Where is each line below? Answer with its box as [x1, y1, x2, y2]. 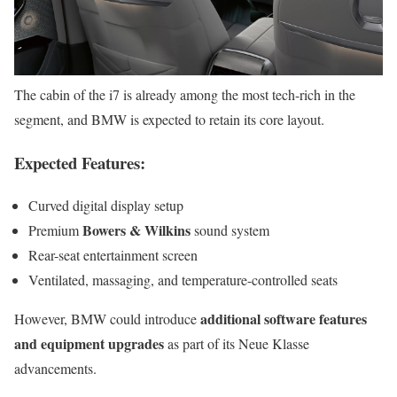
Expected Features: [14, 150, 145, 175]
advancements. [14, 359, 97, 378]
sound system [191, 221, 269, 240]
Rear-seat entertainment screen [28, 245, 198, 265]
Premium [28, 221, 82, 240]
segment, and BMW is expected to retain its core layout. [14, 109, 324, 128]
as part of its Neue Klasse [164, 334, 309, 354]
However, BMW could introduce [14, 309, 200, 329]
